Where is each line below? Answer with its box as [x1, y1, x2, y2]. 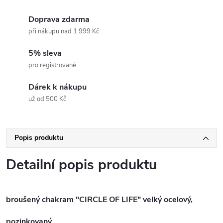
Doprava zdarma [28, 14, 90, 25]
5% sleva [28, 48, 62, 59]
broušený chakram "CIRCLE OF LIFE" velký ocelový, [6, 194, 193, 205]
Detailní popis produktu [6, 155, 157, 174]
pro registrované [28, 61, 76, 70]
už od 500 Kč [28, 95, 66, 104]
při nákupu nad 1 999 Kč [28, 27, 99, 36]
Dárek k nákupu [28, 82, 87, 93]
